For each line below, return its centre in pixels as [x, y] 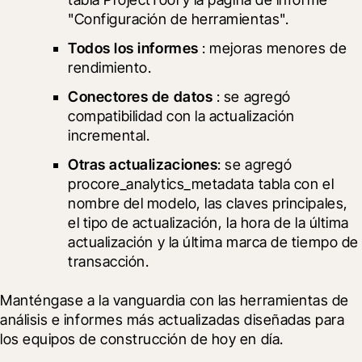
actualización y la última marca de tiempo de [213, 242]
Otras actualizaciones [143, 164]
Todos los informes [133, 48]
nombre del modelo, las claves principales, [208, 203]
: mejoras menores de [273, 48]
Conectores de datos [141, 96]
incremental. [109, 135]
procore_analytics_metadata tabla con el [201, 183]
